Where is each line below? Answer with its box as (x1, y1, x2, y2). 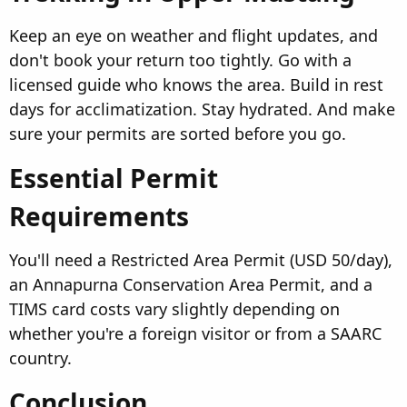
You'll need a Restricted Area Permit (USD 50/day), (9, 249, 392, 272)
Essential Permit (9, 161, 218, 196)
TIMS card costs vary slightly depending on (9, 298, 340, 321)
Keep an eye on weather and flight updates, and (9, 25, 378, 47)
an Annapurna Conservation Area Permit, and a (9, 273, 372, 296)
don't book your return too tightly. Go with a (9, 49, 352, 72)
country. (9, 347, 72, 370)
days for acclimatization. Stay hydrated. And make (9, 98, 395, 121)
